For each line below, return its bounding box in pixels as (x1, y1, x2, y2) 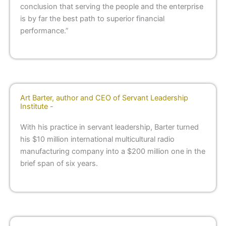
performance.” (20, 26, 69, 36)
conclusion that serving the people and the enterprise (20, 2, 203, 12)
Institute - (20, 102, 53, 111)
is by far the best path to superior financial (20, 14, 164, 24)
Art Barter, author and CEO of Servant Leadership (20, 93, 188, 103)
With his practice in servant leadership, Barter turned (20, 123, 199, 132)
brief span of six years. (20, 159, 100, 168)
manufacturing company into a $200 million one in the (20, 147, 205, 156)
